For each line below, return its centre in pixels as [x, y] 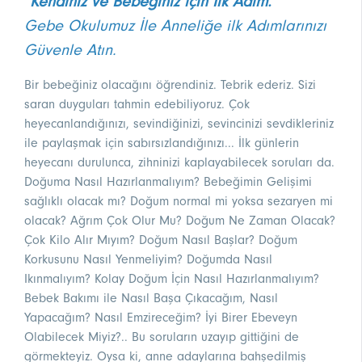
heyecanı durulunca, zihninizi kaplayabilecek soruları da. [179, 163]
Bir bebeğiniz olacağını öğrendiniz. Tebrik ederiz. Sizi [170, 85]
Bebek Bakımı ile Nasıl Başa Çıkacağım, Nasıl [151, 299]
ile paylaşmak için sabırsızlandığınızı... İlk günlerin [162, 143]
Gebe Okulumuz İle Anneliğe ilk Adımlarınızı [175, 26]
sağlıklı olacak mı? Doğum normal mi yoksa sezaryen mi [179, 202]
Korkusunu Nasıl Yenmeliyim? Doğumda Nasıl [148, 260]
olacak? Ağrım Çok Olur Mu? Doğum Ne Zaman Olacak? [180, 221]
